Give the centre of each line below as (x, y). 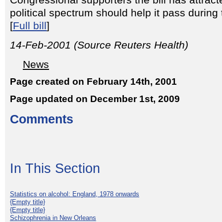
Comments (42, 119)
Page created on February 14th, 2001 (93, 82)
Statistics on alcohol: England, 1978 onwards (75, 194)
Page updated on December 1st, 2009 (95, 99)
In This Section (55, 168)
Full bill (30, 26)
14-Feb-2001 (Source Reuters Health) (99, 45)
